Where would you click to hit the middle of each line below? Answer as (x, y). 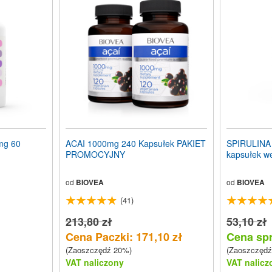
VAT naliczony (94, 262)
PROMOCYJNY (95, 154)
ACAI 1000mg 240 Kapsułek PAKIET (135, 143)
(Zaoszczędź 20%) (98, 250)
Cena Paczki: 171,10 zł (124, 237)
